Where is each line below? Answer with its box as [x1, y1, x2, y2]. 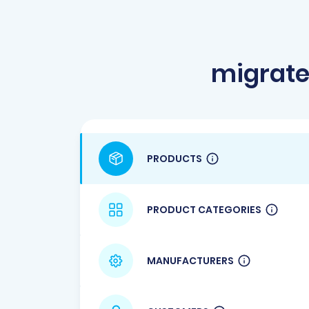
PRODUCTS [147, 151, 202, 166]
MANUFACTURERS [147, 253, 234, 268]
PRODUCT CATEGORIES [147, 202, 261, 217]
